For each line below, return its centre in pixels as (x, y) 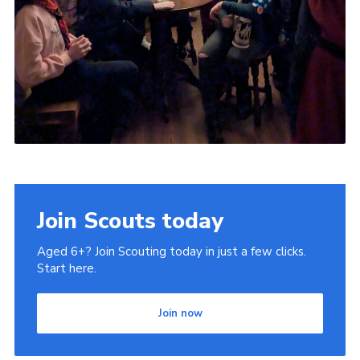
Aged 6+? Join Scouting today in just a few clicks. (171, 252)
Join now (180, 314)
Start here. (66, 269)
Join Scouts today (130, 221)
